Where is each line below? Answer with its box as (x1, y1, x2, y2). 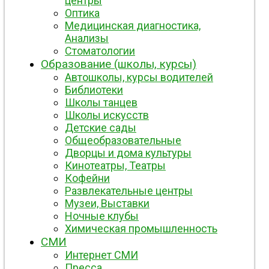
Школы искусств (65, 108, 149, 121)
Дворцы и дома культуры (65, 146, 192, 159)
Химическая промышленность (65, 222, 217, 235)
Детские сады (65, 121, 136, 134)
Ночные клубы (65, 209, 139, 222)
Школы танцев (65, 95, 138, 109)
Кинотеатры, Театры (65, 159, 166, 172)
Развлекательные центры (65, 184, 193, 197)
